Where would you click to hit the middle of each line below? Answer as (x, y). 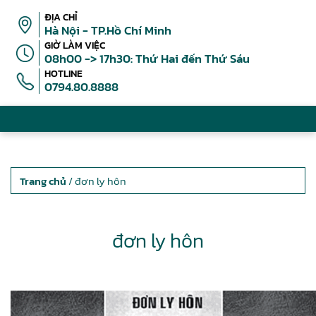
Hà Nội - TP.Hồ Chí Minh (108, 30)
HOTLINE (63, 74)
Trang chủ (43, 181)
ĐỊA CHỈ (61, 17)
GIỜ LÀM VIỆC (75, 45)
